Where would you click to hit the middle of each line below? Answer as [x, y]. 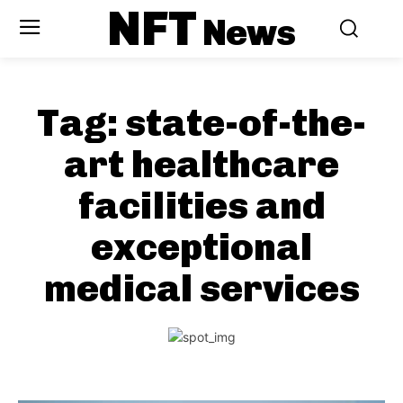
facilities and [201, 206]
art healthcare [201, 165]
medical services [201, 289]
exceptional [201, 247]
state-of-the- [246, 123]
